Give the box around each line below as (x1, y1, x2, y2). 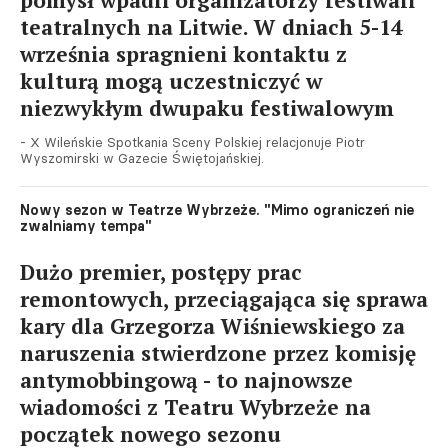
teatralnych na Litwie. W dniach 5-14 (20, 12, 403, 41)
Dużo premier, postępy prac (20, 257, 302, 286)
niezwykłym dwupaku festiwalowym (20, 93, 394, 122)
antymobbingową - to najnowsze (20, 365, 353, 394)
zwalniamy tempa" (20, 216, 152, 235)
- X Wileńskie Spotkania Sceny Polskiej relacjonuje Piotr (20, 133, 365, 150)
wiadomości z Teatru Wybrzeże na (20, 392, 371, 421)
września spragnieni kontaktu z (20, 39, 347, 68)
